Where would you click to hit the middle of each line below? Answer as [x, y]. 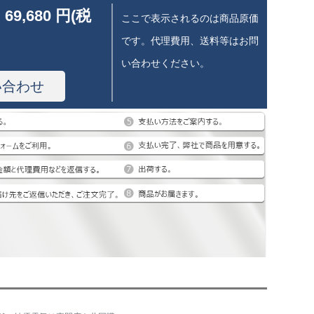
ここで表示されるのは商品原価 [190, 18]
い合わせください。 [165, 63]
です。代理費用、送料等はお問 [190, 41]
